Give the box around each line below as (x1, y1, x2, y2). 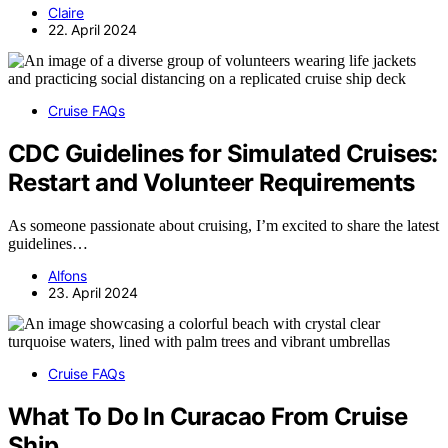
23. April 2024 (48, 283, 138, 301)
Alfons (48, 266, 87, 284)
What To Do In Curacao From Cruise (8, 401, 408, 431)
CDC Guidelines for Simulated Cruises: (8, 138, 438, 168)
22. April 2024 (48, 20, 137, 38)
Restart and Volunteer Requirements (8, 167, 415, 197)
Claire (48, 3, 84, 21)
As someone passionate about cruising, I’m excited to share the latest (8, 216, 439, 234)
